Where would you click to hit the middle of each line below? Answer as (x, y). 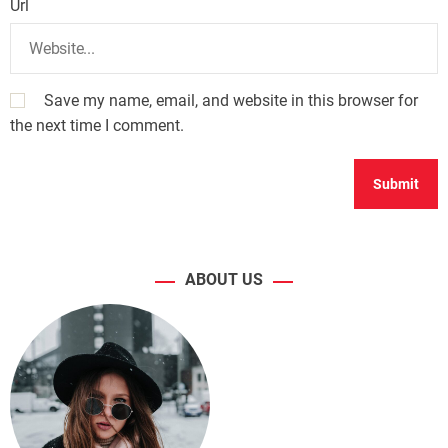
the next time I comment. (97, 126)
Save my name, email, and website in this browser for (230, 101)
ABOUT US (224, 280)
